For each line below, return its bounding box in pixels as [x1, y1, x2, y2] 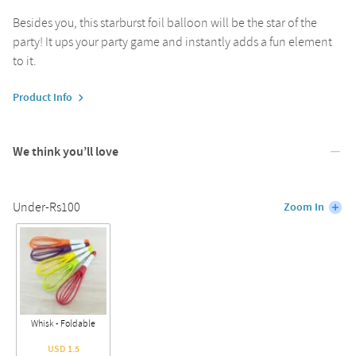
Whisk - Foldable [31, 316, 96, 331]
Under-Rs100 [13, 199, 80, 217]
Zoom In [284, 199, 324, 216]
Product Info [13, 90, 72, 106]
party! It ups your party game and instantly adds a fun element [13, 33, 332, 52]
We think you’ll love [13, 143, 118, 161]
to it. [13, 52, 37, 71]
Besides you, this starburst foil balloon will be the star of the [13, 14, 317, 33]
